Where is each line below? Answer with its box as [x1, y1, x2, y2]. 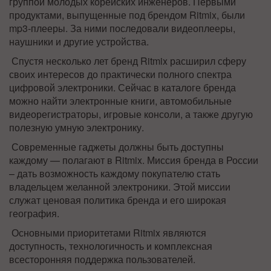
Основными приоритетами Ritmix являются [9, 226, 206, 240]
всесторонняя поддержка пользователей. [9, 252, 195, 266]
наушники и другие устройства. [9, 34, 149, 48]
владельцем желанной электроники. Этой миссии [9, 180, 230, 194]
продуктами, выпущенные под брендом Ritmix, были [9, 8, 245, 22]
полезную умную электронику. [9, 120, 144, 134]
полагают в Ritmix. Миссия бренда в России [62, 153, 258, 167]
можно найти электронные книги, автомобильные [9, 94, 232, 108]
